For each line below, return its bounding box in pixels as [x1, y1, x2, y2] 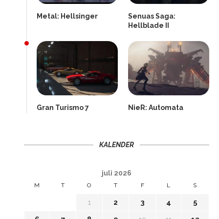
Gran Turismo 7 [37, 103, 89, 111]
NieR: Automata [128, 103, 184, 111]
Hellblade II [128, 22, 170, 30]
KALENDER [99, 140, 134, 149]
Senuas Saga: [128, 12, 176, 21]
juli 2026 [101, 169, 131, 177]
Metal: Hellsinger [37, 12, 98, 21]
